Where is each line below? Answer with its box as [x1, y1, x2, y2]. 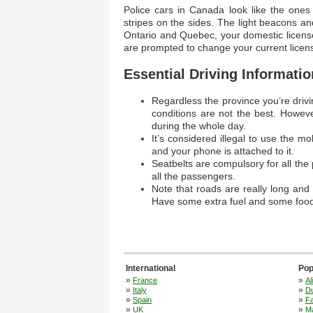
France [133, 276, 157, 284]
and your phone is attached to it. [152, 145, 294, 156]
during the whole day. [152, 120, 246, 131]
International [126, 263, 175, 273]
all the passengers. [152, 170, 235, 182]
